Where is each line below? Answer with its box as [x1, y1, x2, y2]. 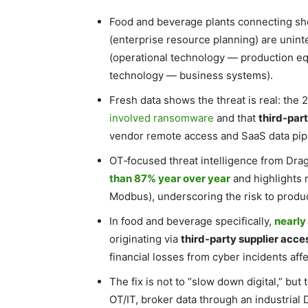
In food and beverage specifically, [109, 214, 274, 228]
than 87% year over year [109, 172, 230, 185]
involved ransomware [109, 111, 214, 124]
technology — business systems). [109, 69, 273, 82]
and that [214, 111, 258, 124]
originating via [109, 232, 181, 245]
